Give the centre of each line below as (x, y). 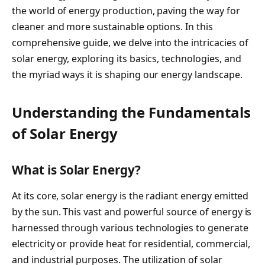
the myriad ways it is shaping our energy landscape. (127, 75)
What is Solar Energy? (76, 170)
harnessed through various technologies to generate (130, 227)
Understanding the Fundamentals (131, 112)
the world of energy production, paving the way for (126, 11)
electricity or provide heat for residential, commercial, (131, 243)
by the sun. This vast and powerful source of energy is (132, 211)
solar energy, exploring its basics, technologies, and (127, 59)
